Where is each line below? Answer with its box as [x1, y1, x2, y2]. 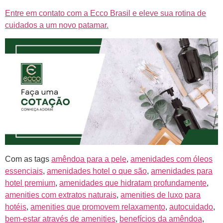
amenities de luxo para [120, 190, 201, 199]
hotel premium [5, 178, 55, 187]
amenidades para [151, 166, 213, 175]
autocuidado [169, 202, 213, 211]
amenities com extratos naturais [5, 190, 116, 199]
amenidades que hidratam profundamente [59, 178, 207, 187]
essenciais [5, 166, 43, 175]
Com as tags [5, 154, 51, 163]
